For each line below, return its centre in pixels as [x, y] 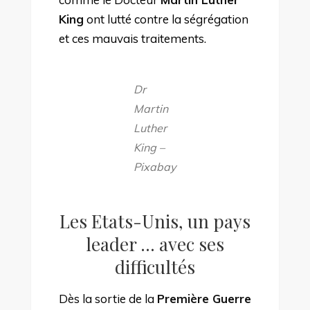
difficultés [155, 266]
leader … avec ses [155, 244]
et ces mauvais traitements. [132, 38]
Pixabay [155, 166]
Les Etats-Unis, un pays [155, 221]
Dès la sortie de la [108, 298]
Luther [151, 128]
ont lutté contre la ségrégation [166, 19]
